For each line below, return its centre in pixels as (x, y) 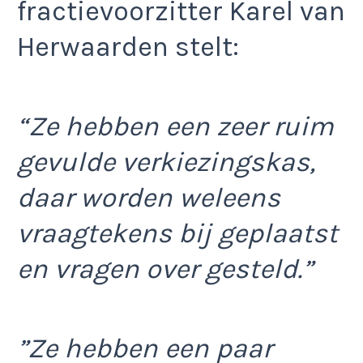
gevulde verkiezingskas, (166, 162)
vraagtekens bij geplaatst (177, 234)
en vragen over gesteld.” (165, 269)
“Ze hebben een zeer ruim (175, 127)
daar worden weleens (149, 198)
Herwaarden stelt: (128, 47)
